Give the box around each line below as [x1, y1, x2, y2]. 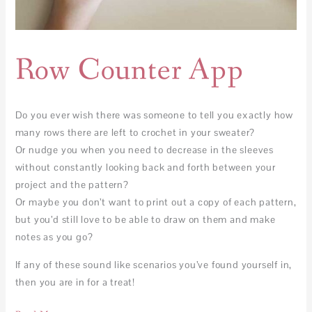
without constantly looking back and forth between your [15, 160, 276, 173]
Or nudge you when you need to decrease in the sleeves [15, 143, 274, 156]
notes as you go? [15, 230, 93, 243]
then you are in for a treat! [15, 275, 135, 288]
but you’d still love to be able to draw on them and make [15, 212, 276, 226]
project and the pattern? [15, 178, 129, 191]
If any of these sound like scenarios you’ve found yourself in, [15, 258, 292, 271]
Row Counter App [15, 50, 244, 91]
